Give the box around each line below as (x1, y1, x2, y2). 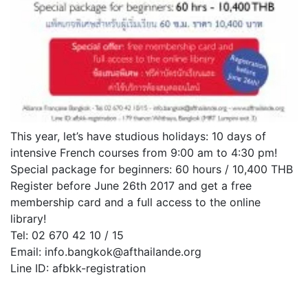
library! (10, 212, 49, 226)
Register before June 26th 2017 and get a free (10, 179, 252, 193)
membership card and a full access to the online (10, 195, 261, 210)
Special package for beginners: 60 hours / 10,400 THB (10, 162, 293, 177)
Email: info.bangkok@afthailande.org (10, 245, 201, 259)
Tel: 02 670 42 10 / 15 (10, 228, 124, 243)
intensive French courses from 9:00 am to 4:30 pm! (10, 146, 277, 160)
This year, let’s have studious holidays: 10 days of (10, 129, 266, 144)
